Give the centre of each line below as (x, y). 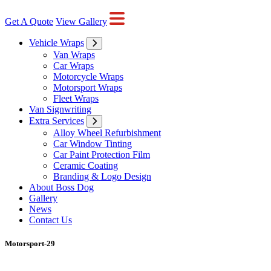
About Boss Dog (61, 187)
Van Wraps (74, 54)
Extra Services (57, 120)
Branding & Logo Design (102, 176)
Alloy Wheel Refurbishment (107, 132)
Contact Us (51, 220)
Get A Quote (29, 21)
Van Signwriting (60, 109)
